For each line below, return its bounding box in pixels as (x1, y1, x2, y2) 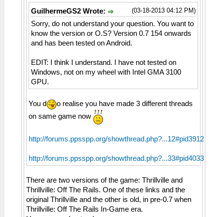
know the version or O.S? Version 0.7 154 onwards (31, 30, 191, 38)
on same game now (29, 112, 93, 121)
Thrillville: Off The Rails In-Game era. (26, 205, 143, 213)
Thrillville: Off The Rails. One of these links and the (26, 186, 185, 194)
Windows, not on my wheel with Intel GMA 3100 (31, 68, 181, 77)
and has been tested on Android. (31, 39, 132, 47)
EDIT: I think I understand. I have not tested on (31, 59, 176, 67)
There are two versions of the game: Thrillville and (26, 176, 183, 184)
